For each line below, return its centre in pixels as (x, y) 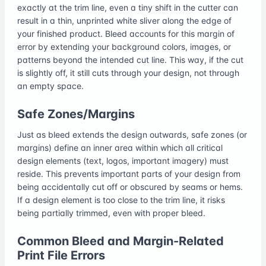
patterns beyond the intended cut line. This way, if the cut (130, 59)
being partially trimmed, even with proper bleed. (111, 213)
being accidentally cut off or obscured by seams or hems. (130, 186)
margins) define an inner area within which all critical (120, 147)
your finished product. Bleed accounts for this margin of (126, 33)
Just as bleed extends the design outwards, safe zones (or (132, 134)
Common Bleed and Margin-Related (121, 241)
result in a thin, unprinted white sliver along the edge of (124, 20)
